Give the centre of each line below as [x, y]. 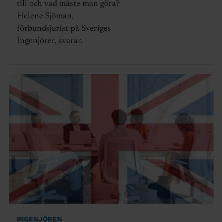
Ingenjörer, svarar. [50, 41]
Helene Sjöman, [45, 16]
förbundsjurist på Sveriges [64, 29]
